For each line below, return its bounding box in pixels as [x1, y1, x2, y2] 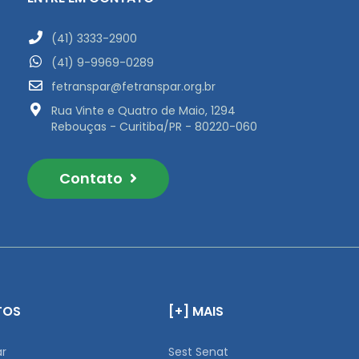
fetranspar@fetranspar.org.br [51, 79, 216, 95]
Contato [59, 168, 126, 188]
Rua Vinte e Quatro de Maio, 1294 [51, 103, 236, 119]
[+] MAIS [168, 302, 224, 321]
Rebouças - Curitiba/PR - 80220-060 [51, 119, 257, 135]
